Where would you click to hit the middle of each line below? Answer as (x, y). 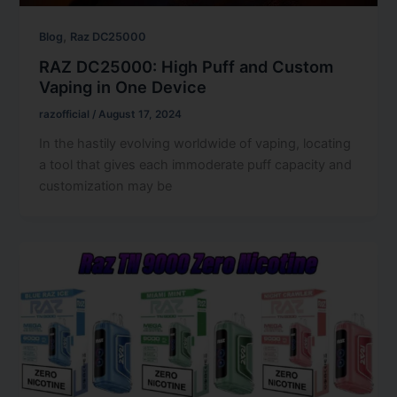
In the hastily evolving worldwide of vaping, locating (195, 143)
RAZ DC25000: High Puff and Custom (187, 67)
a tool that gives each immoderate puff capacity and (196, 164)
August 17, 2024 (140, 115)
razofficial (66, 115)
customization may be (106, 186)
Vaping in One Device (123, 87)
